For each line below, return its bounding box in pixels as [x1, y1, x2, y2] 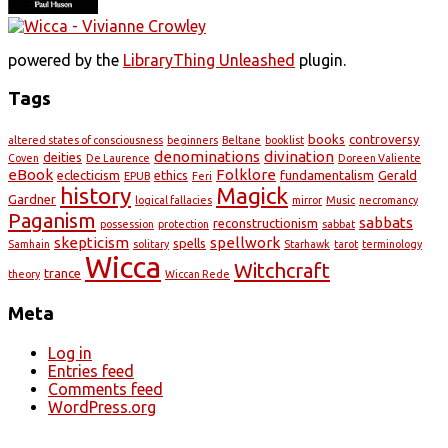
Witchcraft [234, 258, 330, 282]
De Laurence [86, 151, 150, 164]
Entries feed [48, 362, 134, 381]
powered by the [8, 51, 123, 70]
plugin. [295, 51, 346, 70]
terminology [362, 237, 422, 250]
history [60, 182, 131, 208]
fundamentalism [280, 167, 374, 182]
